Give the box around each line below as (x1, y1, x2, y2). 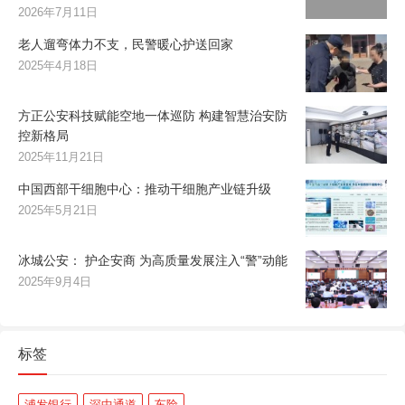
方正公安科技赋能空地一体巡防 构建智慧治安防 (18, 108, 287, 124)
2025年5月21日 (18, 203, 98, 218)
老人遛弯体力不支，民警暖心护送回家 (18, 37, 233, 52)
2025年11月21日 (18, 150, 104, 165)
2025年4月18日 (18, 59, 98, 73)
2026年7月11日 (18, 5, 98, 20)
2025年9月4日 (18, 274, 91, 288)
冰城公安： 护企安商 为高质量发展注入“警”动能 (18, 252, 287, 268)
